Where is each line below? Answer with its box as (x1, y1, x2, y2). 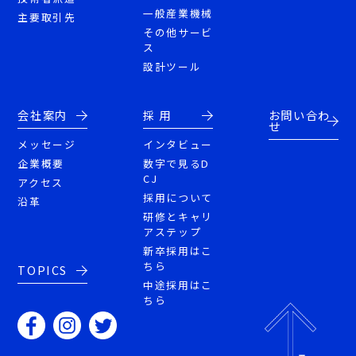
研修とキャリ (143, 209, 213, 225)
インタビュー (143, 137, 213, 153)
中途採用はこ (143, 277, 213, 293)
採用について (143, 190, 213, 206)
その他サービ (143, 25, 213, 41)
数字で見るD (143, 156, 210, 172)
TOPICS (17, 261, 68, 279)
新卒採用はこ (143, 243, 213, 259)
